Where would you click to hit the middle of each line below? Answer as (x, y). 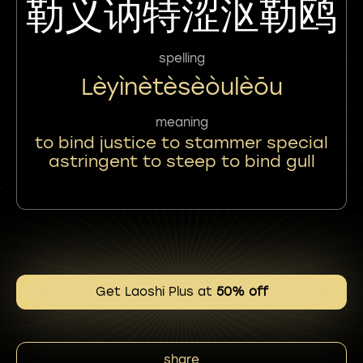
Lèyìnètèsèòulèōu (181, 87)
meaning (181, 122)
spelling (181, 58)
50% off (242, 292)
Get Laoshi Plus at (156, 292)
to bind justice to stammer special (181, 143)
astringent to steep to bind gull (181, 161)
